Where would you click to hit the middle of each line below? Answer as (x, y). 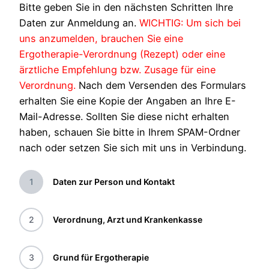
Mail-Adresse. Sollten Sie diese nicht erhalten (124, 117)
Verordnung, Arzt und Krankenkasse (128, 220)
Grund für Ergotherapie (101, 258)
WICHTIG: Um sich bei (190, 23)
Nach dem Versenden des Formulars (161, 86)
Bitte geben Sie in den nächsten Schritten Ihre (126, 8)
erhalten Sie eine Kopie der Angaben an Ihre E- (128, 101)
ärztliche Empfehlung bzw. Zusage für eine (117, 70)
